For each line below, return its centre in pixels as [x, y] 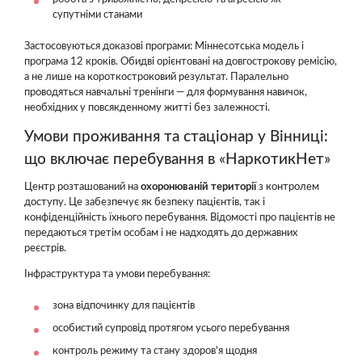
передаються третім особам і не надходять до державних [161, 233]
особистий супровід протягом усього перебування [171, 328]
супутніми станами [97, 15]
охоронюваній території [198, 187]
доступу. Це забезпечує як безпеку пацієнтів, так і [145, 202]
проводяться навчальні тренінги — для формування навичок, [166, 93]
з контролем [288, 187]
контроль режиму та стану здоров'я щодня [155, 351]
